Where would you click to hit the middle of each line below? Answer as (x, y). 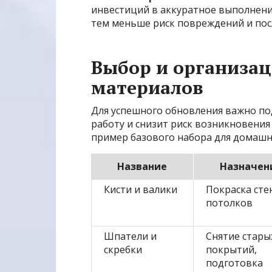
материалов (147, 88)
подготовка (234, 263)
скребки (123, 250)
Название (142, 167)
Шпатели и (130, 236)
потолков (229, 203)
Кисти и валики (141, 190)
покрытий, (231, 250)
